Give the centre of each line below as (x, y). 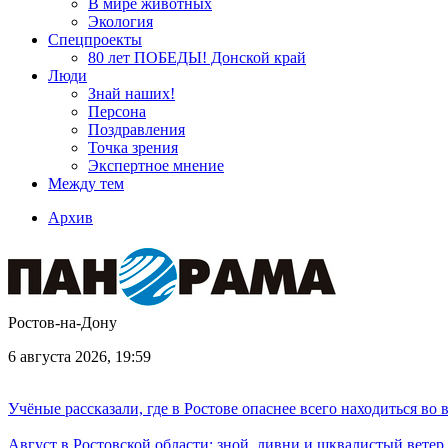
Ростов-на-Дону (62, 322)
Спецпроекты (95, 39)
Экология (120, 21)
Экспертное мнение (156, 165)
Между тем (86, 183)
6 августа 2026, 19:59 (79, 356)
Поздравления (136, 129)
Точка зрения (133, 147)
